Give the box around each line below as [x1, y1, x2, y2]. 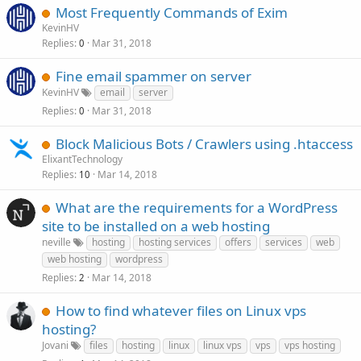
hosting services [139, 235, 211, 249]
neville [42, 235, 71, 249]
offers [225, 235, 251, 249]
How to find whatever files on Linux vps [56, 301, 306, 320]
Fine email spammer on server [56, 67, 251, 85]
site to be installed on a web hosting [42, 217, 270, 235]
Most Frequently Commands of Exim [56, 3, 288, 22]
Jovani [42, 338, 68, 352]
